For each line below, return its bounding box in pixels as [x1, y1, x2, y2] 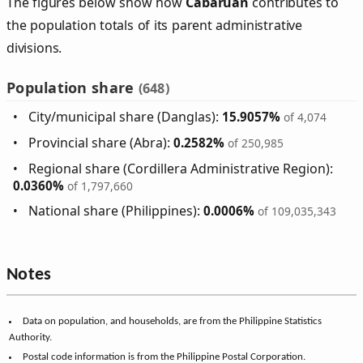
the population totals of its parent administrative [6, 16, 303, 35]
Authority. [9, 331, 53, 343]
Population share [6, 78, 139, 98]
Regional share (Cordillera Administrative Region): [28, 160, 334, 178]
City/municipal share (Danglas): [28, 108, 223, 126]
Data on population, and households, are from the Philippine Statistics [22, 315, 322, 327]
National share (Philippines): [28, 202, 204, 220]
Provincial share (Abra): [28, 134, 174, 152]
